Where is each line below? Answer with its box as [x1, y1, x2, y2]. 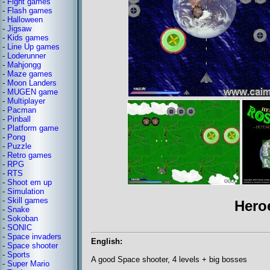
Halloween [7, 15, 43, 24]
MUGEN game [7, 87, 58, 96]
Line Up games [7, 42, 60, 51]
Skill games [7, 196, 48, 205]
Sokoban [7, 214, 38, 223]
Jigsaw [7, 24, 31, 33]
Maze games [7, 69, 52, 78]
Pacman [7, 105, 36, 115]
